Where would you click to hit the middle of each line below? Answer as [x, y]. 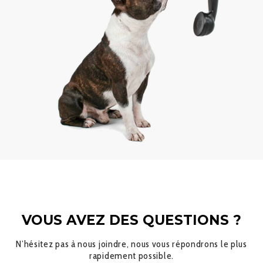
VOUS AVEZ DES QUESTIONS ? [131, 220]
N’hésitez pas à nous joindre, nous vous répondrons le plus [131, 244]
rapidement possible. [131, 255]
